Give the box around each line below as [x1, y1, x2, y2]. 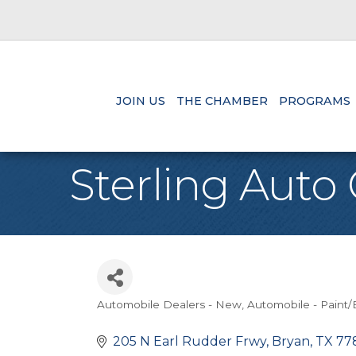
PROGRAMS [278, 94, 350, 109]
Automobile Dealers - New [97, 298, 242, 311]
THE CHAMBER [176, 94, 268, 109]
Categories [96, 306, 196, 329]
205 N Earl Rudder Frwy [113, 334, 266, 349]
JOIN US [115, 94, 165, 109]
